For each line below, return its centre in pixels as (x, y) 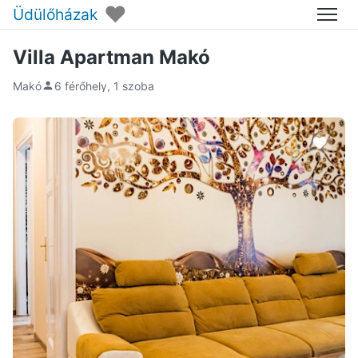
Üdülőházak (55, 14)
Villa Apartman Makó (111, 57)
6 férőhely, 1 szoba (104, 86)
